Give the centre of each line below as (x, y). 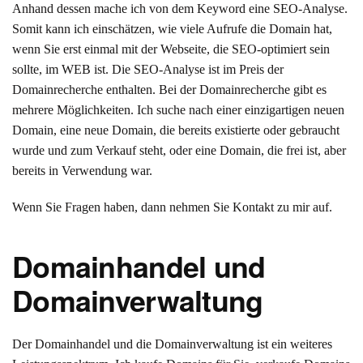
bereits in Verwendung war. (82, 171)
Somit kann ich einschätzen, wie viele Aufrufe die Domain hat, (172, 29)
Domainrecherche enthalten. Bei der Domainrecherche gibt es (169, 90)
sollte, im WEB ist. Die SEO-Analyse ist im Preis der (148, 69)
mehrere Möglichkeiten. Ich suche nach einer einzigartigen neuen (178, 110)
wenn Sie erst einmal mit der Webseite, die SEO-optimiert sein (171, 49)
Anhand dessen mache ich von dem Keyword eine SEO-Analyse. (180, 9)
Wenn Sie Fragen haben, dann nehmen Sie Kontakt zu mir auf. (172, 207)
